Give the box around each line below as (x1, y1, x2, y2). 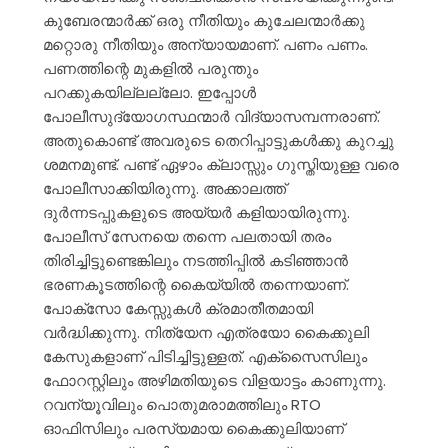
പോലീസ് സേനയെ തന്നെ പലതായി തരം (42, 225, 331, 247)
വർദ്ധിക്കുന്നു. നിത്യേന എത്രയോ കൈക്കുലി (42, 321, 369, 343)
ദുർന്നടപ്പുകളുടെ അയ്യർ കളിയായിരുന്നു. (42, 201, 350, 223)
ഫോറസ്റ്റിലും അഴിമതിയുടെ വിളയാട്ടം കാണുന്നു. (42, 369, 386, 391)
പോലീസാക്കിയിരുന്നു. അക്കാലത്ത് (42, 177, 286, 199)
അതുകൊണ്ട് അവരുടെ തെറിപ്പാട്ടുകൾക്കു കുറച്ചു (42, 129, 394, 151)
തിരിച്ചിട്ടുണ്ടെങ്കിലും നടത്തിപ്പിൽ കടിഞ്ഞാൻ (42, 249, 348, 271)
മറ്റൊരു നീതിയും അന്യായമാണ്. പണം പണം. (42, 33, 368, 55)
